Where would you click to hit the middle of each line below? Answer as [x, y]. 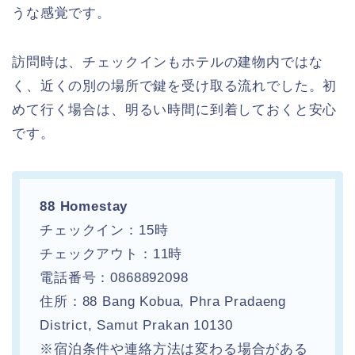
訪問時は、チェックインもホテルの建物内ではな [168, 63]
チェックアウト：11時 [111, 254]
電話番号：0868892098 [114, 278]
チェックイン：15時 [104, 231]
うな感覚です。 [61, 13]
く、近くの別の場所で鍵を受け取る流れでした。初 [175, 86]
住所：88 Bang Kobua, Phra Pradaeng [163, 302]
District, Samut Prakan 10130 [136, 326]
